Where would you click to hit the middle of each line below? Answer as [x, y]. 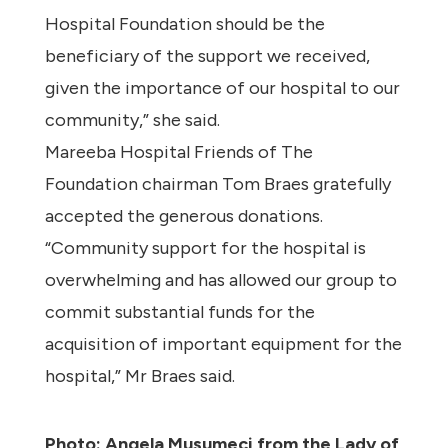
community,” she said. [132, 120]
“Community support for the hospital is [205, 248]
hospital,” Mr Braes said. [139, 376]
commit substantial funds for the [179, 312]
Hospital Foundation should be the [184, 24]
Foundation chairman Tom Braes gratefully [217, 184]
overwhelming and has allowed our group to [220, 280]
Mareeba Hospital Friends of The [178, 152]
